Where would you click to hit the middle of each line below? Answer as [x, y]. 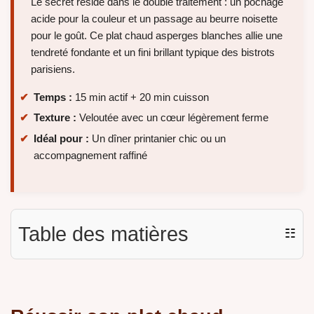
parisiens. [53, 69]
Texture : [55, 118]
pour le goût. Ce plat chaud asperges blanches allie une [157, 35]
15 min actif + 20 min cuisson [141, 97]
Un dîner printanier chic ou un [157, 138]
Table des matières [103, 234]
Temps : [53, 97]
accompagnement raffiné [90, 155]
